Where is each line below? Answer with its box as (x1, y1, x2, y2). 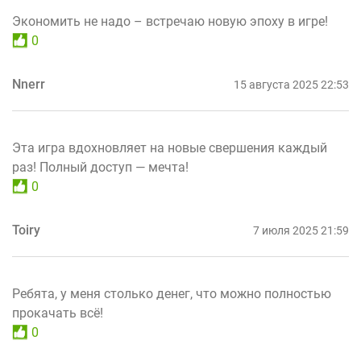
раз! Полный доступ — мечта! (12, 159, 189, 175)
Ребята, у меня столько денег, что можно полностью (12, 285, 331, 301)
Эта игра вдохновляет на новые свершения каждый (12, 139, 327, 156)
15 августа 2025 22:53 (234, 77, 349, 91)
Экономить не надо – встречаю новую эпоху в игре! (12, 13, 328, 29)
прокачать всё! (12, 305, 103, 321)
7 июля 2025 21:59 (253, 223, 349, 237)
